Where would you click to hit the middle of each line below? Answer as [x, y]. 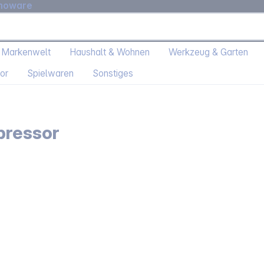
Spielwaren [50, 74]
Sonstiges [113, 74]
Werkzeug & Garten [208, 52]
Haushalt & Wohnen [110, 52]
